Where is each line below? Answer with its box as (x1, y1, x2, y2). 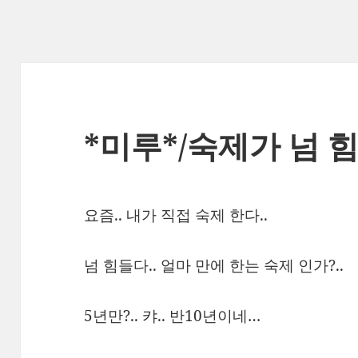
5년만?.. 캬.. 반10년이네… (84, 305, 261, 327)
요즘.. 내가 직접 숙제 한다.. (84, 205, 268, 226)
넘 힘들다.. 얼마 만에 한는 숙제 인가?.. (84, 255, 344, 276)
